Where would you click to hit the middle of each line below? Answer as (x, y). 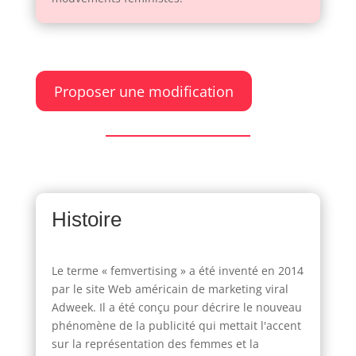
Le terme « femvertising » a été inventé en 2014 (177, 270)
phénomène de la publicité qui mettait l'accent (176, 325)
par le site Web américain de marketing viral (170, 288)
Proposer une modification (143, 91)
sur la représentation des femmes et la (155, 343)
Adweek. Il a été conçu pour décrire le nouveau (176, 307)
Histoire (86, 219)
